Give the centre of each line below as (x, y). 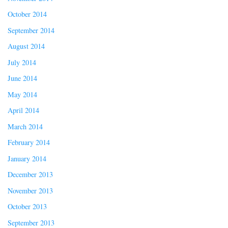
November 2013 (30, 190)
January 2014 (27, 158)
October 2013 (27, 207)
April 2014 (23, 110)
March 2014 (25, 126)
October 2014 (27, 14)
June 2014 (22, 78)
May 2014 (22, 94)
